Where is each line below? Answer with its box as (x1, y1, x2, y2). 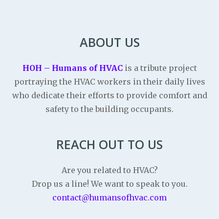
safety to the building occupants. (45, 104, 174, 114)
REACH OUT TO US (56, 136, 163, 153)
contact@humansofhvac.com (52, 193, 167, 203)
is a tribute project (124, 63, 197, 73)
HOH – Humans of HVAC (22, 63, 123, 73)
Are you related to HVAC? (61, 165, 158, 175)
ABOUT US (79, 34, 140, 51)
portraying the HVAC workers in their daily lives (14, 77, 205, 87)
